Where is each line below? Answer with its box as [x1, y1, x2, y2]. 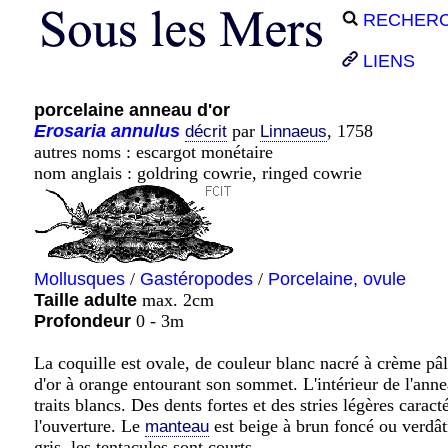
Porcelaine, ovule [268, 269, 406, 289]
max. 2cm [137, 290, 214, 310]
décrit [185, 122, 227, 141]
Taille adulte [34, 290, 137, 310]
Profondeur [34, 311, 131, 331]
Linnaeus [260, 122, 327, 141]
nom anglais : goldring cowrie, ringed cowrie [34, 163, 362, 183]
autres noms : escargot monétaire [34, 142, 273, 162]
